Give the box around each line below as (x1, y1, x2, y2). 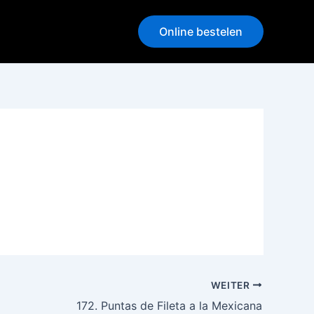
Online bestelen (159, 25, 243, 39)
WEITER (210, 279, 253, 291)
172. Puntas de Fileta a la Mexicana (76, 298, 262, 313)
